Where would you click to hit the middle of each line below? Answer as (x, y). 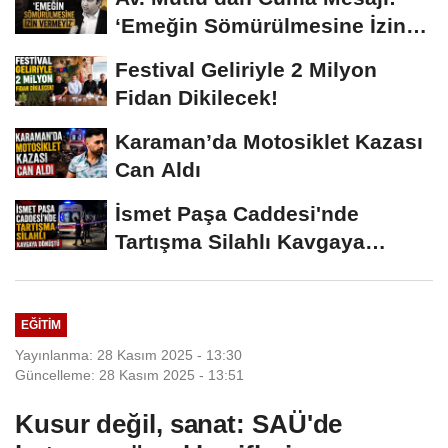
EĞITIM (40, 325)
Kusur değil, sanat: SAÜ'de (179, 423)
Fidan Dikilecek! (196, 98)
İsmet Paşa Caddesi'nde (237, 214)
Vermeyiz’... (173, 54)
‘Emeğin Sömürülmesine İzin (260, 26)
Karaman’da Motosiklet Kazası (269, 142)
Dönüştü (158, 270)
